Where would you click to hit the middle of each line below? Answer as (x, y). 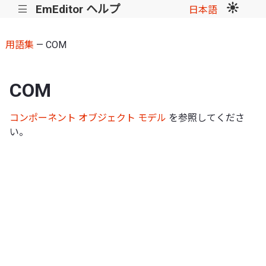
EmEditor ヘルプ (77, 9)
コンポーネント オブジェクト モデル (88, 118)
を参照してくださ (205, 118)
